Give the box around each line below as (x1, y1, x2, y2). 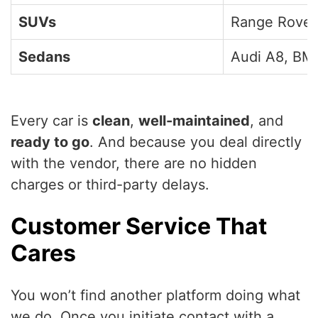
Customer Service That (11, 212, 267, 241)
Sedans (18, 48, 70, 66)
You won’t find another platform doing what (11, 287, 300, 305)
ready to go (11, 133, 89, 151)
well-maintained (138, 112, 250, 130)
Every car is (11, 112, 92, 130)
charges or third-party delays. (11, 176, 209, 194)
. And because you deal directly (89, 133, 302, 151)
